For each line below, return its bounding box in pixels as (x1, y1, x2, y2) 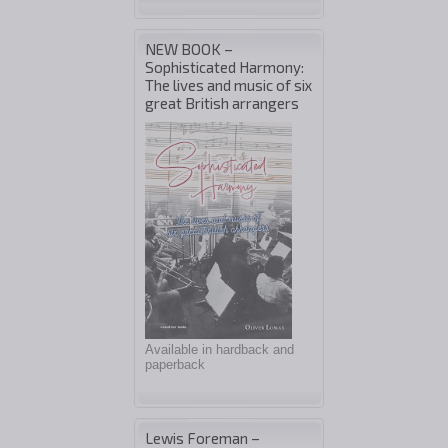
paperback (145, 357, 205, 373)
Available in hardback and (145, 342, 294, 358)
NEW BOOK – (145, 40, 233, 58)
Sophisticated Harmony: (145, 58, 304, 76)
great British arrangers (145, 94, 299, 112)
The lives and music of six (145, 76, 312, 94)
